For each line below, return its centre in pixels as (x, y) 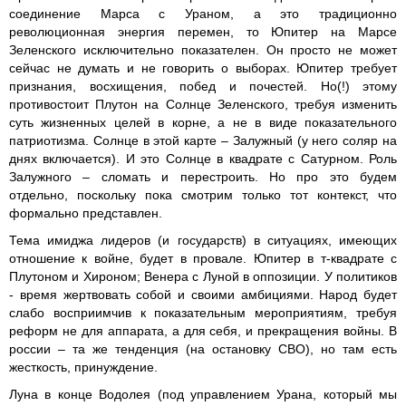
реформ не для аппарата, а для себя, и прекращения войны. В (203, 331)
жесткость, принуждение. (83, 367)
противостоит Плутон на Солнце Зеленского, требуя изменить (203, 104)
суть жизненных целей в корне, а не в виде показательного (203, 122)
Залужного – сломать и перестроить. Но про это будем (203, 177)
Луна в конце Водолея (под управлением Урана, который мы (203, 394)
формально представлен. (86, 213)
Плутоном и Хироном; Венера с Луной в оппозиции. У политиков (203, 276)
